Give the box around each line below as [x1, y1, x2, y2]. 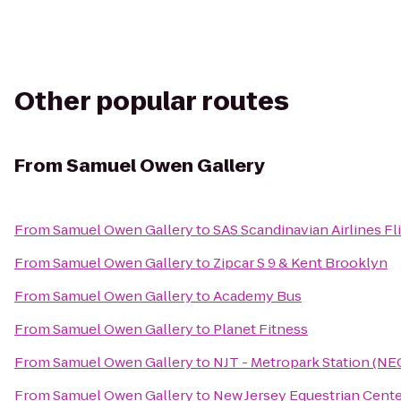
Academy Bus [213, 286, 302, 305]
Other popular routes [14, 84, 289, 119]
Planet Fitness [213, 320, 308, 338]
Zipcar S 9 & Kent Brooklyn [213, 253, 388, 272]
